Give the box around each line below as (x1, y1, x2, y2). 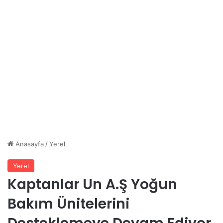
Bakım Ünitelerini (7, 194, 129, 214)
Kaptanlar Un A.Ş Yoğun (7, 175, 177, 194)
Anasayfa (13, 140, 44, 148)
